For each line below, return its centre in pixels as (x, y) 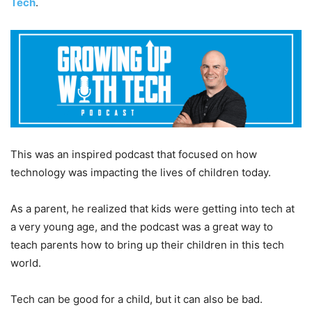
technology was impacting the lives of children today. (141, 172)
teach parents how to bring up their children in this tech (147, 244)
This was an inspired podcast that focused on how (134, 154)
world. (26, 263)
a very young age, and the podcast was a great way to (142, 226)
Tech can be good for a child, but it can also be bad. (136, 299)
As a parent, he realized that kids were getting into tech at (153, 208)
